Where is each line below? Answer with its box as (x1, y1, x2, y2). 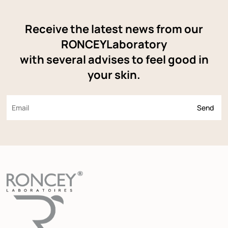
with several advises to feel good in (19, 52, 209, 67)
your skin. (88, 67, 140, 82)
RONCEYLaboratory (61, 37, 167, 52)
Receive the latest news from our (25, 21, 203, 37)
